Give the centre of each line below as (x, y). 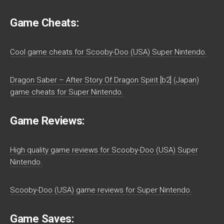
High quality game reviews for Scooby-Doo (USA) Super (104, 150)
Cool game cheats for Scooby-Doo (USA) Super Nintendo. (108, 52)
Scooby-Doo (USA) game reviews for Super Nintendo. (101, 190)
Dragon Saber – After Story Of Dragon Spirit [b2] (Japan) (104, 80)
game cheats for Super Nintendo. (67, 92)
